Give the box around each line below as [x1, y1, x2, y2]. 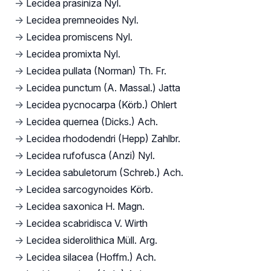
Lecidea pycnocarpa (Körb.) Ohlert [26, 99, 177, 111]
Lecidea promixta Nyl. [26, 48, 120, 60]
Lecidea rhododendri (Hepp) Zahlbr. [26, 132, 180, 145]
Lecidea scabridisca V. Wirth [26, 217, 148, 230]
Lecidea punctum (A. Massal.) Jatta [26, 82, 180, 94]
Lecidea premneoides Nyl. [26, 14, 139, 27]
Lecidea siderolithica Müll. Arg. [26, 234, 157, 247]
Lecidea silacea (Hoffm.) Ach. [26, 251, 156, 264]
